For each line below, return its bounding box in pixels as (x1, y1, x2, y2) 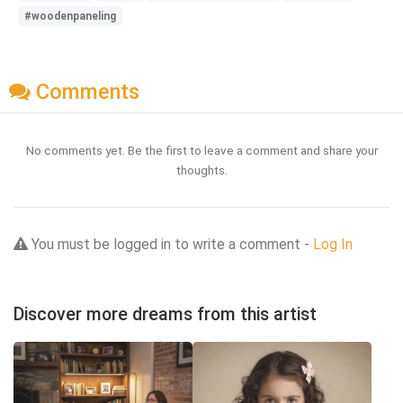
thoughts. (175, 163, 228, 178)
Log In (313, 236, 353, 254)
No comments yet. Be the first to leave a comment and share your (25, 143, 378, 158)
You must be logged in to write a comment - (28, 236, 313, 254)
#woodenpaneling (24, 9, 116, 22)
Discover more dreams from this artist (13, 304, 317, 326)
